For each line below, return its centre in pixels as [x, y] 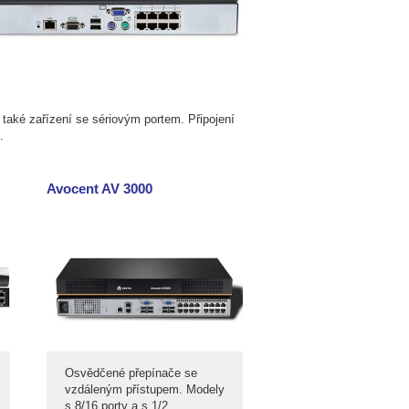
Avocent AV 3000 [100, 189]
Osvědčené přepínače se [131, 373]
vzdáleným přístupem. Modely [145, 389]
